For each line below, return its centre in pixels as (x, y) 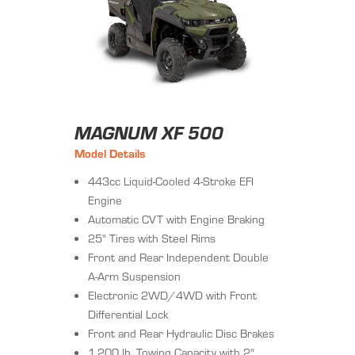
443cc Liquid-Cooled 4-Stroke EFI (171, 181)
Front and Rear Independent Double (178, 258)
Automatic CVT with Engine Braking (176, 219)
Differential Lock (128, 315)
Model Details (110, 154)
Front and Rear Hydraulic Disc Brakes (181, 334)
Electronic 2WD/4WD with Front (172, 296)
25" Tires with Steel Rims (152, 239)
